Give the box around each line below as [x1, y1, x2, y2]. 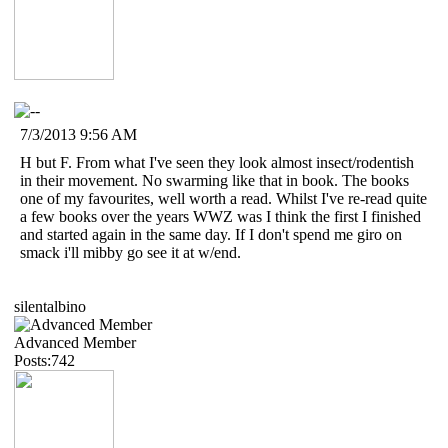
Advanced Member [14, 333, 136, 351]
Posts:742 [14, 351, 75, 369]
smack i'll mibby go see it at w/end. [20, 243, 241, 261]
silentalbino [14, 297, 86, 315]
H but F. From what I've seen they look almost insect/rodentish [20, 153, 414, 171]
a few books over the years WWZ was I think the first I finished [20, 207, 421, 225]
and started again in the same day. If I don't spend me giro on [20, 225, 402, 243]
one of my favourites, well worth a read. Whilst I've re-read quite [20, 189, 427, 207]
